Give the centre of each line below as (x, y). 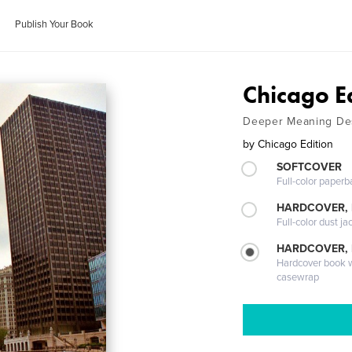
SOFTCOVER (310, 167)
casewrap (298, 277)
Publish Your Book (55, 24)
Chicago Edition (296, 144)
